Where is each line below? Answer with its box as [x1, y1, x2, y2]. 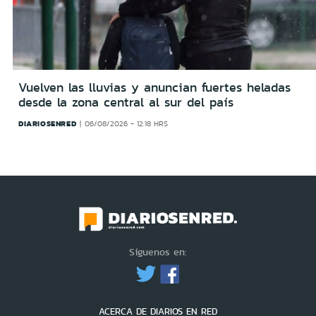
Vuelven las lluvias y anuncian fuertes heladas [18, 78, 291, 97]
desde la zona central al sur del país [18, 92, 233, 111]
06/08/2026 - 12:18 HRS [84, 118, 168, 129]
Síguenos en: [129, 245, 187, 260]
